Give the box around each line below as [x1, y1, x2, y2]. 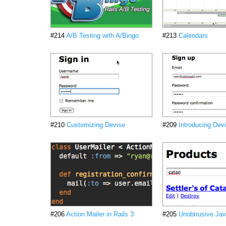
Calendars [179, 32, 208, 39]
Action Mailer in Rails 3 [66, 210, 134, 218]
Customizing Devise [67, 121, 125, 129]
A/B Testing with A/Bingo [66, 32, 139, 39]
